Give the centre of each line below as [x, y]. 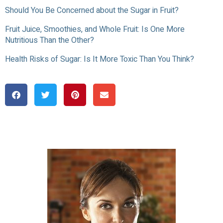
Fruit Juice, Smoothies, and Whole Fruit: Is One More [95, 29]
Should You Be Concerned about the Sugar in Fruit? [92, 10]
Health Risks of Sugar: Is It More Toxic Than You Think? [100, 59]
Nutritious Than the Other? [50, 40]
